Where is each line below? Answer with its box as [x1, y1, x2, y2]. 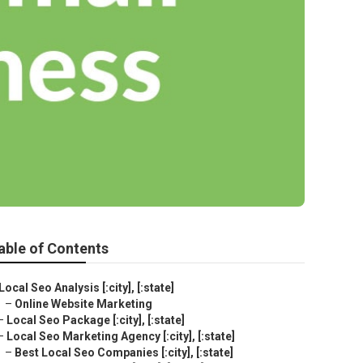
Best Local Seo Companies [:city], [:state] [15, 346, 233, 359]
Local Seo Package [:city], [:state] [6, 314, 185, 327]
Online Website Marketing [15, 297, 152, 310]
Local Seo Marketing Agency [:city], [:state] [6, 330, 235, 343]
